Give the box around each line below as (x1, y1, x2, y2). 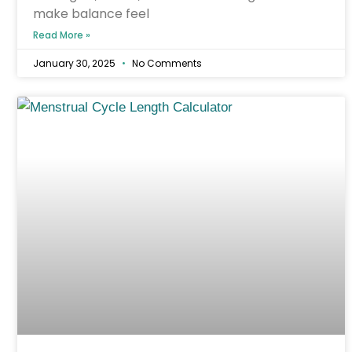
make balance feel (33, 4, 149, 23)
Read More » (33, 27, 90, 42)
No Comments (130, 56, 202, 70)
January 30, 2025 (33, 56, 118, 70)
